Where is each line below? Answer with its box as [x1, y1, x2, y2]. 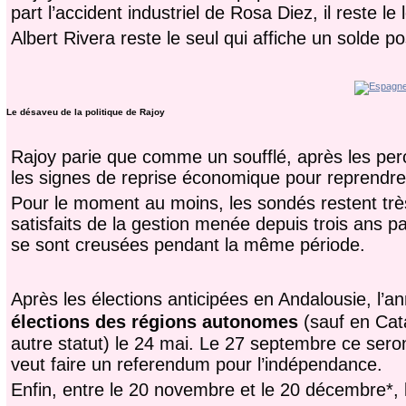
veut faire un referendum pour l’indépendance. [10, 354, 382, 375]
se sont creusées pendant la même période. [10, 235, 365, 256]
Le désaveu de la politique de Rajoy [5, 107, 165, 118]
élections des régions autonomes [10, 312, 298, 333]
